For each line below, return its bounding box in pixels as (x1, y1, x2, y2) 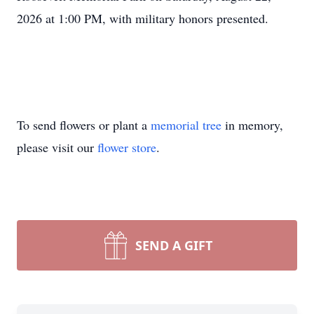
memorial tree (151, 116, 221, 133)
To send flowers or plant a (17, 116, 151, 133)
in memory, (221, 116, 283, 133)
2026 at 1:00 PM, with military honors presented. (17, 10, 268, 27)
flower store (97, 139, 156, 156)
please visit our (17, 139, 97, 156)
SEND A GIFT (135, 237, 212, 254)
